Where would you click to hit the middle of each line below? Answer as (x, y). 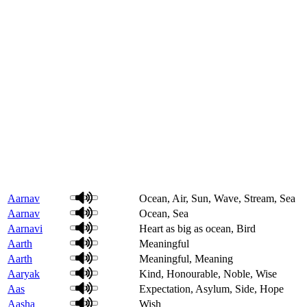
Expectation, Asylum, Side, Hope (211, 288)
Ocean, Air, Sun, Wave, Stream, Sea (217, 198)
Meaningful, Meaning (186, 258)
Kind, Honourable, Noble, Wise (208, 273)
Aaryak (24, 273)
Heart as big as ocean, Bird (197, 228)
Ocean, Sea (164, 213)
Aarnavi (25, 228)
